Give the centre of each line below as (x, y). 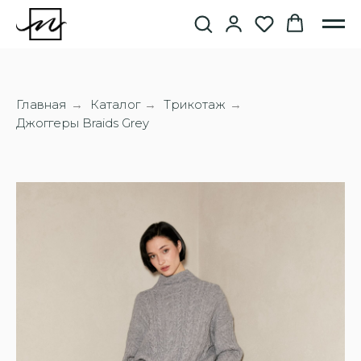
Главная (41, 104)
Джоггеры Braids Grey (83, 123)
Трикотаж (195, 104)
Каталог (115, 104)
